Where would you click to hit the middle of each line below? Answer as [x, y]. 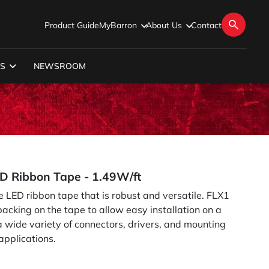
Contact [206, 25]
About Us [164, 25]
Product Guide [72, 25]
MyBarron [118, 25]
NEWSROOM [59, 66]
